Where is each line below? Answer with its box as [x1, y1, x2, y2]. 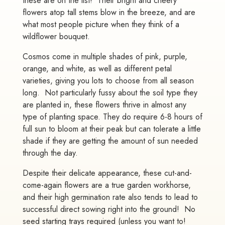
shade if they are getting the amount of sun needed [22, 135, 198, 147]
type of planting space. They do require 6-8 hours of [22, 111, 202, 123]
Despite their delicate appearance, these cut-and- [22, 167, 192, 179]
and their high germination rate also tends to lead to [22, 191, 198, 203]
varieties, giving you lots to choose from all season [22, 75, 194, 87]
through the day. [22, 147, 78, 159]
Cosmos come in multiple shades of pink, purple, [22, 51, 187, 63]
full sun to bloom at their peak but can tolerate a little [22, 123, 201, 135]
